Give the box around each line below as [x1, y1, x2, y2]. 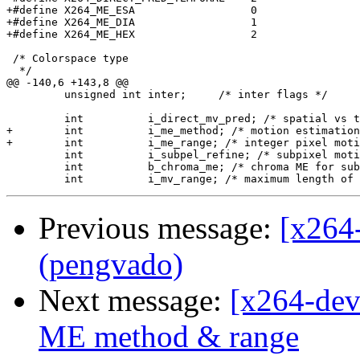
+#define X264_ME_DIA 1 [6, 16, 257, 29]
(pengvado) [39, 247, 183, 282]
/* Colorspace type [6, 52, 129, 65]
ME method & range [39, 319, 299, 354]
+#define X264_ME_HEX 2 [6, 28, 257, 41]
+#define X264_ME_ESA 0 [6, 4, 257, 17]
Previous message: [39, 211, 280, 246]
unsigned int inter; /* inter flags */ [6, 88, 328, 101]
